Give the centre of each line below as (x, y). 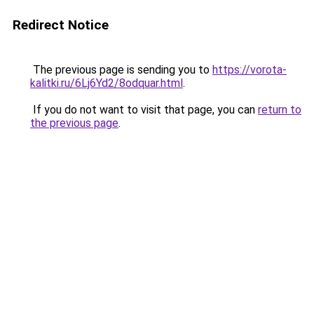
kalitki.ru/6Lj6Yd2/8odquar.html (107, 83)
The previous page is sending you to (121, 70)
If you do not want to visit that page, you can (144, 110)
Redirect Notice (61, 25)
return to (280, 110)
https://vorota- (250, 70)
